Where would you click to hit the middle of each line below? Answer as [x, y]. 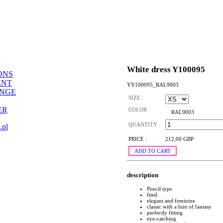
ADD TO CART [153, 151]
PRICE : [138, 139]
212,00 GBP [179, 139]
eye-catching [162, 218]
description [143, 175]
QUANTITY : [144, 125]
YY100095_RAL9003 [153, 84]
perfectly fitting [165, 212]
